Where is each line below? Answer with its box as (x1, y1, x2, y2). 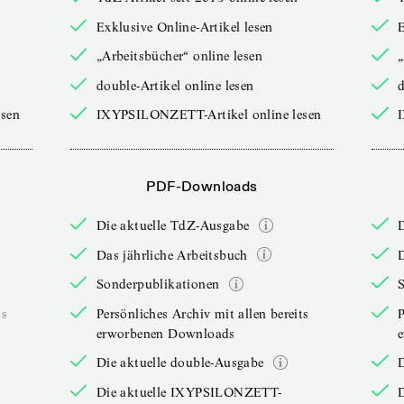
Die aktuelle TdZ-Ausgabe (96, 217, 250, 234)
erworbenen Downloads (96, 325, 235, 342)
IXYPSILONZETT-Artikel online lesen (96, 106, 322, 124)
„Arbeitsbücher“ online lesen (96, 48, 262, 65)
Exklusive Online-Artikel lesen (96, 18, 273, 35)
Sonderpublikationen (96, 276, 220, 292)
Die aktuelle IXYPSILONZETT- (96, 383, 282, 400)
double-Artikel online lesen (96, 77, 254, 94)
